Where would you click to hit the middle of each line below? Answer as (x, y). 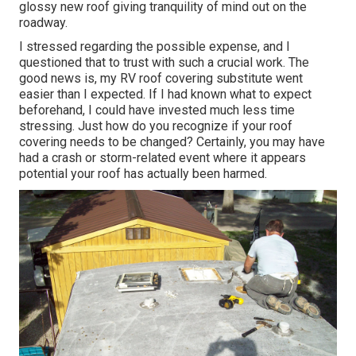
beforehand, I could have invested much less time (157, 110)
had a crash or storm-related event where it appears (163, 158)
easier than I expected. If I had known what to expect (165, 95)
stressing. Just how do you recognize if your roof (156, 126)
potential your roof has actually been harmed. (143, 174)
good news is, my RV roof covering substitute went (161, 79)
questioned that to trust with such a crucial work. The (164, 63)
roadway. (43, 23)
